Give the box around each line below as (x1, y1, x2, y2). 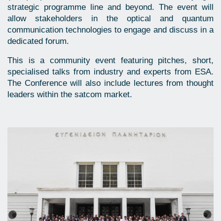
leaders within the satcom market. (7, 90, 137, 100)
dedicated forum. (7, 37, 72, 46)
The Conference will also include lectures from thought (7, 78, 214, 88)
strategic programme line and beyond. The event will (7, 2, 214, 12)
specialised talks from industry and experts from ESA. (7, 67, 214, 77)
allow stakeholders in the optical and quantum (7, 14, 214, 24)
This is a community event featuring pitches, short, (7, 56, 214, 66)
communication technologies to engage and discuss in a (7, 25, 214, 35)
